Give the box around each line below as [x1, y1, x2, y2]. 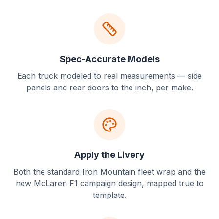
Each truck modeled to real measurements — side [17, 71, 202, 81]
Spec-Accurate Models [59, 54, 160, 64]
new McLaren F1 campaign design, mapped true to [15, 178, 204, 188]
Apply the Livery [74, 150, 145, 160]
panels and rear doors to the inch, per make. [26, 83, 193, 92]
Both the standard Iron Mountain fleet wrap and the [13, 167, 206, 176]
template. [92, 190, 127, 200]
